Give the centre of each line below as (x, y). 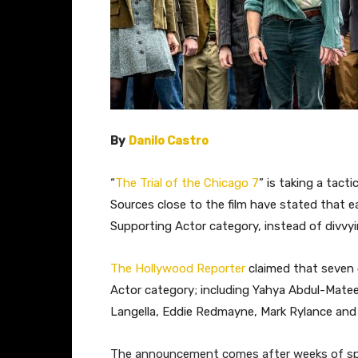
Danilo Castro (170, 140)
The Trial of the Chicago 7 (187, 183)
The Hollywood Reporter (178, 268)
